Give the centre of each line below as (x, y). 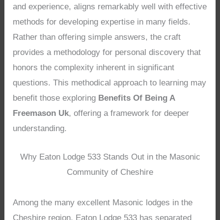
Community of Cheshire (110, 172)
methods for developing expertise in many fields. (102, 22)
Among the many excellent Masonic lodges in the (103, 203)
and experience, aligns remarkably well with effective (110, 6)
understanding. (40, 128)
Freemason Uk (41, 113)
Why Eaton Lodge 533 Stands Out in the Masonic (110, 157)
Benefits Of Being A (137, 98)
